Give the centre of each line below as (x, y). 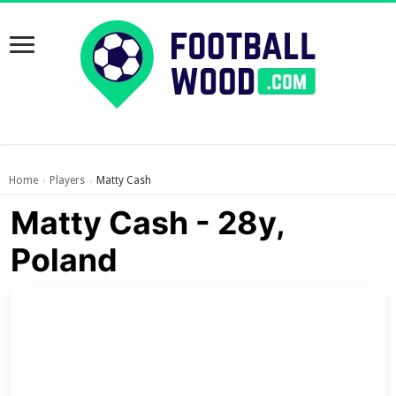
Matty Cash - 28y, (148, 223)
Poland (65, 260)
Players (67, 180)
